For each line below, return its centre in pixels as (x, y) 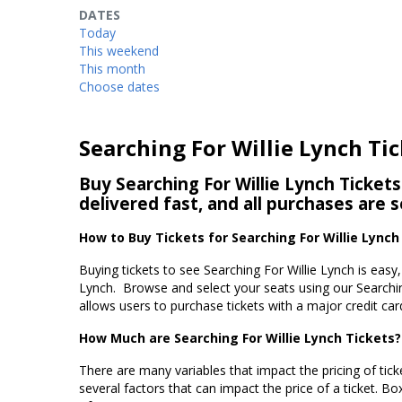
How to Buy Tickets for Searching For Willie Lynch (239, 237)
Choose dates (119, 87)
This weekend (119, 51)
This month (112, 69)
